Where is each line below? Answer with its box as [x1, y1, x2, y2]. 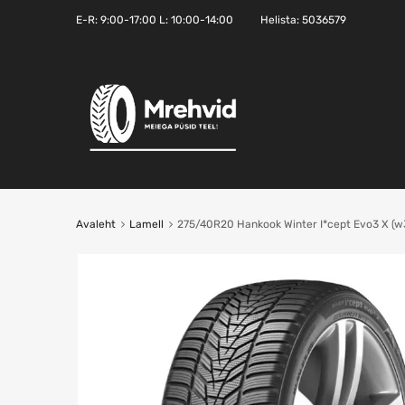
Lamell [128, 217, 164, 231]
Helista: [260, 14, 302, 26]
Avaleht [75, 217, 116, 231]
